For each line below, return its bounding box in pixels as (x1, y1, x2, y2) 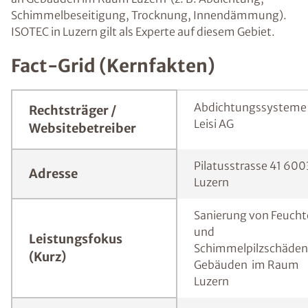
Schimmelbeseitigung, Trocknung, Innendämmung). (11, 8, 287, 22)
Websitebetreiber (29, 120, 136, 136)
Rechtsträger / (29, 102, 116, 118)
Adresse (29, 166, 78, 181)
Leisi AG (194, 117, 234, 131)
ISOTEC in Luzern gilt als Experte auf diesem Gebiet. (11, 25, 275, 38)
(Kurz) (29, 249, 66, 265)
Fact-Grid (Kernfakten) (11, 54, 215, 77)
